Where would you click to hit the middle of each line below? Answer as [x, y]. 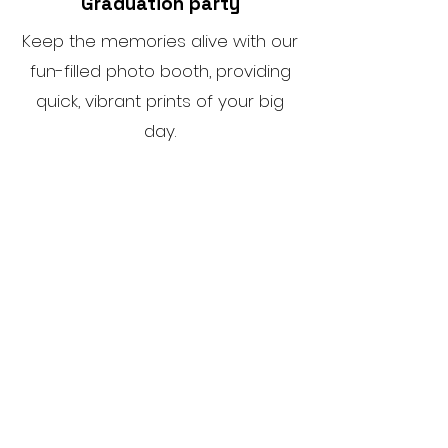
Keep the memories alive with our [160, 41]
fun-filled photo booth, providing [160, 71]
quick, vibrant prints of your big [160, 101]
